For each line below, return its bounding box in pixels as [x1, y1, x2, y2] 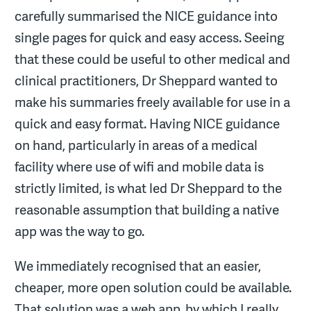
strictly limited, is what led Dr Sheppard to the [15, 179, 283, 198]
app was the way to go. [15, 222, 145, 241]
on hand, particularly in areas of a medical [15, 136, 258, 155]
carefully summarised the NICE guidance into [15, 7, 278, 26]
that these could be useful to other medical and [15, 50, 291, 69]
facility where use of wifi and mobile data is [15, 158, 264, 176]
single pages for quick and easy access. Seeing [15, 28, 285, 47]
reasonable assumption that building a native [15, 201, 280, 219]
